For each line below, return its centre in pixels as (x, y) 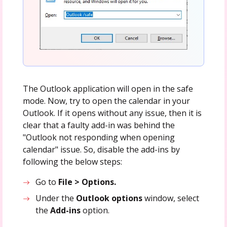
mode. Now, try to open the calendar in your (106, 101)
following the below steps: (72, 162)
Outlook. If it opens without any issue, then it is (112, 113)
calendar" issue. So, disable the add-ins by (101, 150)
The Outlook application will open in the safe (108, 89)
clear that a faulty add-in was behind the (99, 125)
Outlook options (109, 198)
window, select (171, 198)
